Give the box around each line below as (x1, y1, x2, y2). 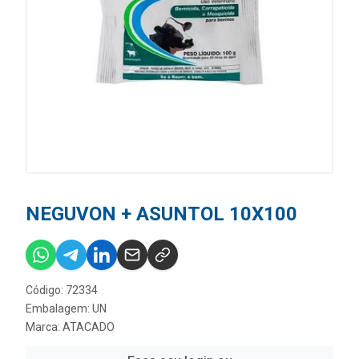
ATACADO (63, 321, 115, 333)
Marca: (26, 321, 63, 333)
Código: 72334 (26, 284, 98, 296)
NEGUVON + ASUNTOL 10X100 (26, 203, 297, 225)
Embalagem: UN (26, 302, 107, 315)
